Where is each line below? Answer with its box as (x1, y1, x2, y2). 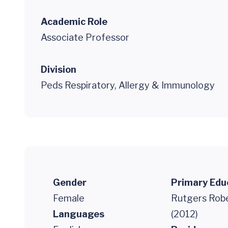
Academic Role (41, 16, 107, 27)
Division (41, 64, 76, 75)
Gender (53, 177, 87, 188)
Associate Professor (41, 32, 129, 43)
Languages (53, 209, 104, 219)
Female (53, 193, 84, 204)
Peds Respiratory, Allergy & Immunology (41, 80, 215, 91)
